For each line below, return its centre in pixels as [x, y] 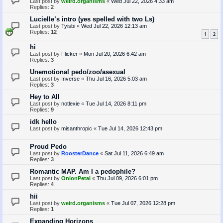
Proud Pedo [48, 146]
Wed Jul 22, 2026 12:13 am [114, 26]
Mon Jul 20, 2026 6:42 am [115, 54]
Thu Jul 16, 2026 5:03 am [116, 78]
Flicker [69, 54]
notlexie [70, 103]
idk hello [43, 121]
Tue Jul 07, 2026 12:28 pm [143, 203]
